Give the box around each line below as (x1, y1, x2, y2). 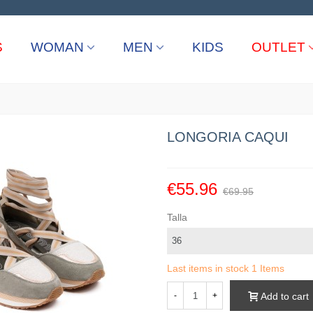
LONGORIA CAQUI (167, 129, 289, 145)
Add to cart (261, 290, 309, 302)
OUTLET (251, 40, 305, 55)
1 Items (252, 263, 284, 275)
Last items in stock (167, 263, 252, 275)
